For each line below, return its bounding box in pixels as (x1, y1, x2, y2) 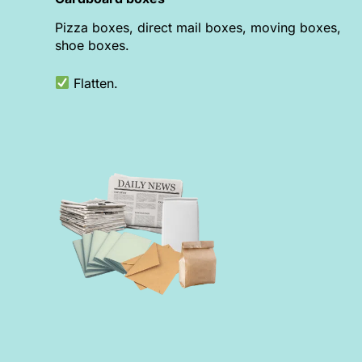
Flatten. (69, 74, 119, 91)
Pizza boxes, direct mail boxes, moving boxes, (55, 19, 342, 36)
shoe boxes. (55, 37, 130, 54)
